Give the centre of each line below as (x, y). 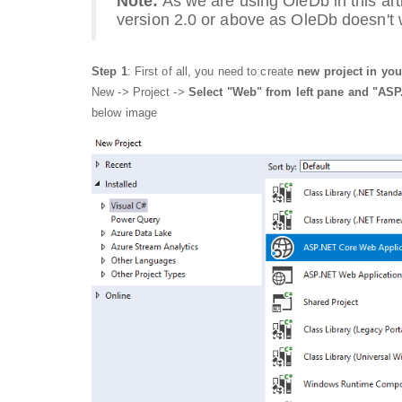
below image (125, 112)
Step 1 (109, 71)
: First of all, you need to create (212, 71)
